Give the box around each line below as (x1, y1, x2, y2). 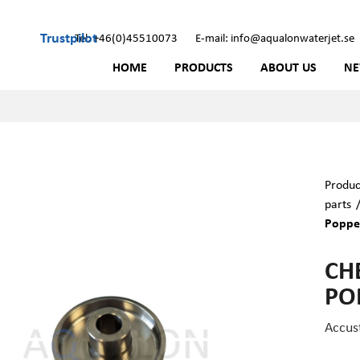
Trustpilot (40, 27, 97, 47)
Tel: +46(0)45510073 (75, 29, 178, 45)
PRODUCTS (174, 58, 233, 76)
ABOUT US (260, 58, 317, 76)
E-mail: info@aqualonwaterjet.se (195, 29, 354, 45)
